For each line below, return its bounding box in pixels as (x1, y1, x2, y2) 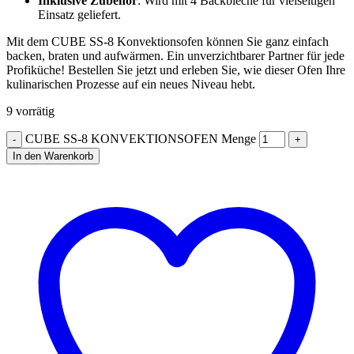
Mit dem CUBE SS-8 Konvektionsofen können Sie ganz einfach (6, 34, 329, 48)
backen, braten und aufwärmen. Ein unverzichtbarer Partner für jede (6, 48, 345, 62)
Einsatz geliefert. (38, 7, 121, 21)
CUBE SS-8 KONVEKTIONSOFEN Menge (25, 131, 256, 145)
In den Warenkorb (13, 149, 93, 162)
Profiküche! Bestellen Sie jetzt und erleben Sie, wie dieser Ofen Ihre (6, 62, 345, 77)
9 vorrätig (6, 104, 55, 118)
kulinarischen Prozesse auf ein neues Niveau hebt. (6, 77, 255, 91)
